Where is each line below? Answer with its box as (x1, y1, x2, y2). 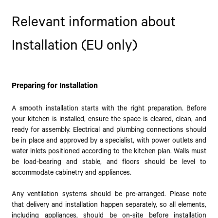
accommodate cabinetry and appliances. (12, 169, 131, 177)
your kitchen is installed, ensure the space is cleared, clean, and (12, 115, 206, 124)
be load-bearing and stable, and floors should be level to (12, 158, 206, 166)
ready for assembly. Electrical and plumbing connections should (12, 126, 206, 134)
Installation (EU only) (12, 37, 137, 54)
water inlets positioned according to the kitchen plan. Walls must (12, 147, 206, 156)
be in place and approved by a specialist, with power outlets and (12, 137, 206, 145)
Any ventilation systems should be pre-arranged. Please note (12, 190, 206, 199)
